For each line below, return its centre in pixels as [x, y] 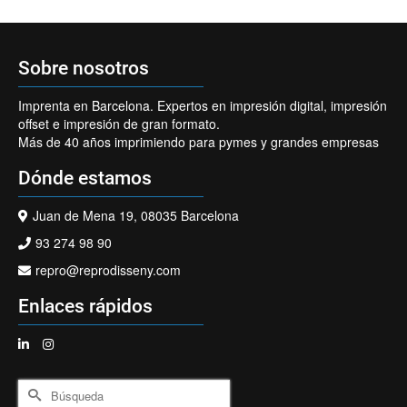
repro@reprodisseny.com [108, 269]
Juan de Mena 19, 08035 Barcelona [136, 215]
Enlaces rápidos [85, 306]
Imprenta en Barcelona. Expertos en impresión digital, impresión [203, 105]
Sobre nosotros [84, 68]
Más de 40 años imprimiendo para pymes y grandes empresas [199, 141]
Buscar [39, 387]
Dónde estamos [85, 178]
